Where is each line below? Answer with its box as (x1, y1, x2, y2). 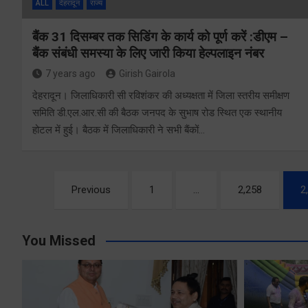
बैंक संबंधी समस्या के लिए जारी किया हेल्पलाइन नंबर (32, 45, 264, 61)
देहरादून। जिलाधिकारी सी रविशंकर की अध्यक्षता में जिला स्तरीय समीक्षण (32, 89, 289, 102)
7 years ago (45, 67, 96, 79)
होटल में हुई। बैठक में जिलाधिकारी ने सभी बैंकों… (32, 123, 205, 136)
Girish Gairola (119, 67, 175, 79)
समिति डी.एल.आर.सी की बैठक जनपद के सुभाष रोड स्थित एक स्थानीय (32, 106, 282, 119)
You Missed (22, 232, 96, 249)
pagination (21, 199, 125, 225)
